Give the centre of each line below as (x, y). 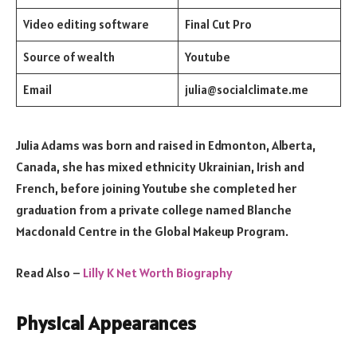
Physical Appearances (106, 324)
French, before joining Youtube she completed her (156, 188)
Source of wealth (69, 57)
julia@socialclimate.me (246, 90)
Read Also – (49, 272)
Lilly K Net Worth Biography (158, 272)
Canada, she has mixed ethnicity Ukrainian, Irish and (160, 167)
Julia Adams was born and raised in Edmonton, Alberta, (166, 145)
